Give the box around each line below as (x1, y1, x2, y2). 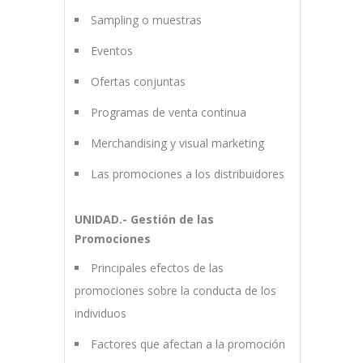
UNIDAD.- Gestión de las (74, 211, 214, 228)
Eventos (90, 43, 133, 59)
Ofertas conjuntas (90, 74, 186, 90)
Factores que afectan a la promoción (90, 336, 285, 352)
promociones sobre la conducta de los (74, 283, 276, 299)
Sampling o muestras (90, 12, 202, 28)
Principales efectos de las (90, 260, 224, 276)
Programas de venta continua (90, 105, 246, 121)
